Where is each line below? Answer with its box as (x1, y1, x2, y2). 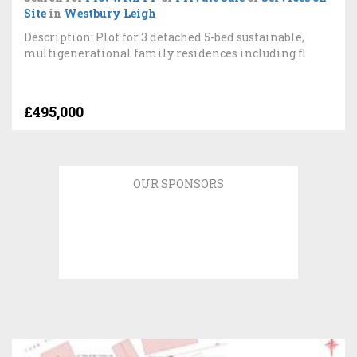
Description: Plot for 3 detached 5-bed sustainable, (24, 29, 304, 45)
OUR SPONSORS (133, 176, 224, 191)
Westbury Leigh (64, 5, 156, 21)
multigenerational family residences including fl (24, 45, 307, 61)
